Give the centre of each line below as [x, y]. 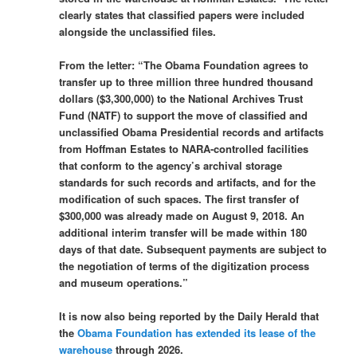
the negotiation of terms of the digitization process [184, 265]
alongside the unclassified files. [138, 31]
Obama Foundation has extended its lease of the [197, 332]
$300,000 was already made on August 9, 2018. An [182, 215]
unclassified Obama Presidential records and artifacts [192, 131]
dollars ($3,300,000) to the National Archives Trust [181, 98]
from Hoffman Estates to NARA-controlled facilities [184, 148]
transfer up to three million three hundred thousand [186, 81]
